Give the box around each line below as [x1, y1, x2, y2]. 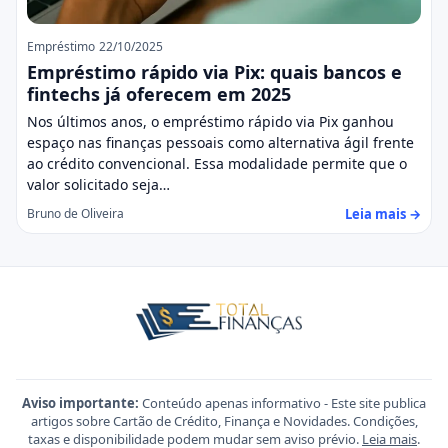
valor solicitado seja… [27, 174, 170, 194]
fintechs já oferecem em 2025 [27, 81, 291, 106]
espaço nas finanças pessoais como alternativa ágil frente [27, 132, 414, 152]
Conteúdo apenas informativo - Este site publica [139, 393, 426, 412]
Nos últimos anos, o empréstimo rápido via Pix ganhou [27, 111, 394, 131]
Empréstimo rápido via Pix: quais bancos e [27, 59, 402, 84]
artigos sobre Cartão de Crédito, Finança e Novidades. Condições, [30, 411, 418, 430]
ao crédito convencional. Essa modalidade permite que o [27, 153, 407, 173]
